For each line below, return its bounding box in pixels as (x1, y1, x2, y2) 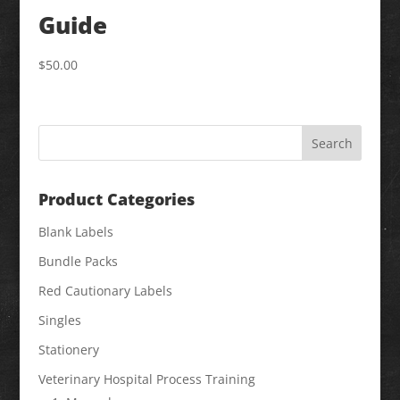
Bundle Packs (37, 253, 118, 271)
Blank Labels (37, 223, 113, 241)
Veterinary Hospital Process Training (37, 371, 255, 388)
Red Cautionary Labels (37, 282, 172, 300)
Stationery (37, 341, 99, 359)
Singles (37, 312, 81, 329)
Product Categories (37, 188, 195, 211)
